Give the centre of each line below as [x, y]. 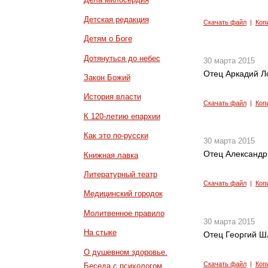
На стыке [100, 233]
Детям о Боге [108, 39]
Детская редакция [116, 19]
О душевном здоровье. [125, 252]
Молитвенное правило [124, 213]
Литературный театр [120, 175]
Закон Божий [107, 78]
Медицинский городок [123, 194]
